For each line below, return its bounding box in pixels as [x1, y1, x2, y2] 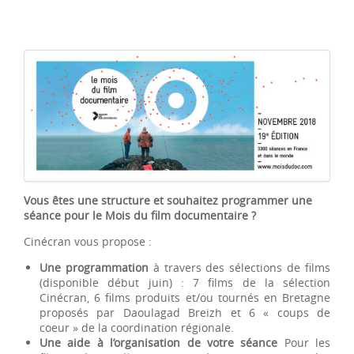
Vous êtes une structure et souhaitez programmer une [24, 192, 312, 208]
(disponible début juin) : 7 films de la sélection [40, 274, 330, 290]
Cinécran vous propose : [24, 233, 152, 249]
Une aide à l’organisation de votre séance [40, 334, 284, 350]
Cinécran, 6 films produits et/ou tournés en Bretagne [40, 289, 330, 305]
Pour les [284, 334, 330, 350]
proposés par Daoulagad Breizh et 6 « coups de [40, 304, 330, 320]
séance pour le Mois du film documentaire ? [24, 207, 256, 223]
